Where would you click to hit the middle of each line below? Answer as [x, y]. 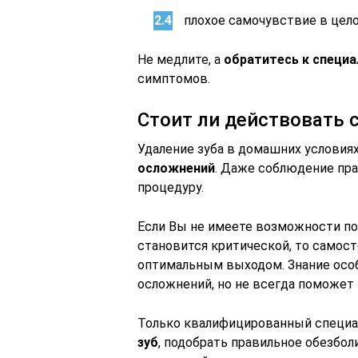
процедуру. [171, 187]
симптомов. [174, 79]
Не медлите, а [181, 60]
